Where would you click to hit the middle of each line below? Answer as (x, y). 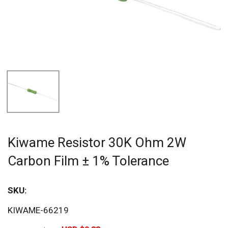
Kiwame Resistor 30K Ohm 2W (97, 142)
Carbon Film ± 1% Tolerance (88, 161)
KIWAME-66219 (38, 210)
